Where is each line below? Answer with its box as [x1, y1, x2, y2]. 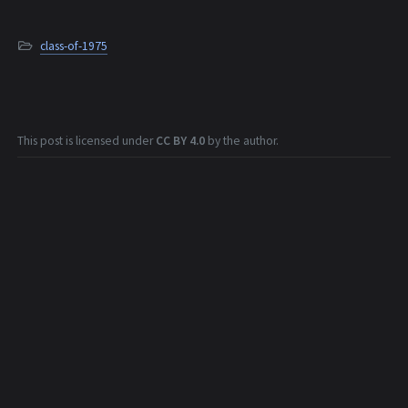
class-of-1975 [40, 38, 107, 55]
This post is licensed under [17, 133, 156, 149]
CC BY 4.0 [156, 133, 205, 149]
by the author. [205, 133, 279, 149]
